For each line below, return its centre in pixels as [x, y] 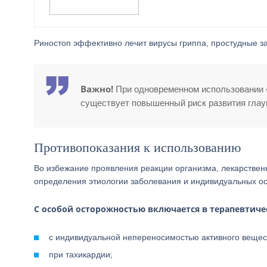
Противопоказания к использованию [137, 148]
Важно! [97, 89]
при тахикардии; [81, 254]
